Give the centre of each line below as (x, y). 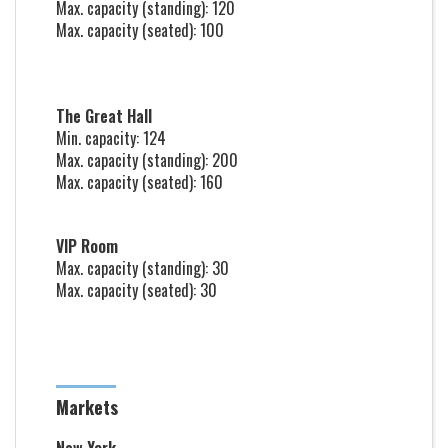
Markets (87, 407)
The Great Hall (104, 116)
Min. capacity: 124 (111, 138)
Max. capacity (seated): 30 (136, 290)
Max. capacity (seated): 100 (140, 30)
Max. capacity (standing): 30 (142, 268)
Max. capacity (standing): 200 (147, 160)
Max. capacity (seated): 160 (139, 182)
